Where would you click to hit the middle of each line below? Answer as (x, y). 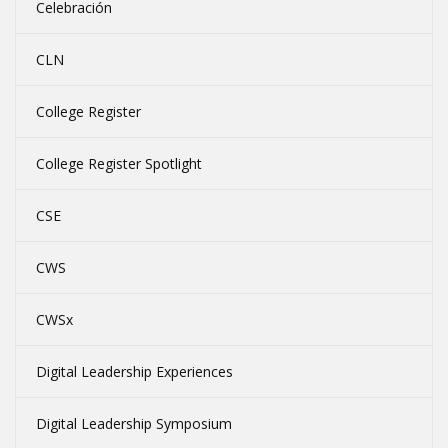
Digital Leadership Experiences (134, 371)
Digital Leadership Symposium (134, 423)
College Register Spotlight (119, 163)
